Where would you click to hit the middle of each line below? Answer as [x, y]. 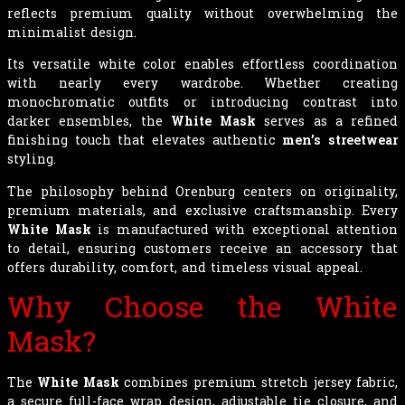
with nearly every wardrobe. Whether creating [202, 83]
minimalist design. [72, 32]
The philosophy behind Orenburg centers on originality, [202, 191]
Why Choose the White [202, 306]
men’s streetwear [340, 140]
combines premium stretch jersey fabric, [259, 382]
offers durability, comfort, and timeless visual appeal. [185, 267]
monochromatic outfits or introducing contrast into [202, 102]
